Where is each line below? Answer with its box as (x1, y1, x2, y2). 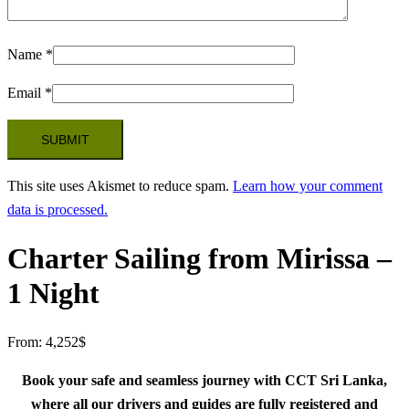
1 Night (7, 277, 100, 310)
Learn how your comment (233, 177, 383, 194)
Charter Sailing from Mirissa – (7, 242, 392, 276)
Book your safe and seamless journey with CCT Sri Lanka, (22, 372, 387, 388)
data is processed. (7, 201, 108, 217)
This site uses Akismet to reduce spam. (7, 177, 233, 194)
